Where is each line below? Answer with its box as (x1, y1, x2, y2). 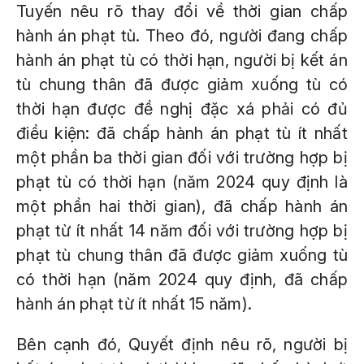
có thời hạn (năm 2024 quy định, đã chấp (16, 270, 348, 289)
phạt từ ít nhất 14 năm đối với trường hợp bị (16, 221, 348, 240)
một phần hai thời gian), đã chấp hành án (16, 197, 348, 216)
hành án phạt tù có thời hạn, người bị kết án (16, 50, 348, 70)
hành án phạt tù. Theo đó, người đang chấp (16, 26, 348, 45)
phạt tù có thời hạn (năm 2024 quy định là (16, 172, 348, 192)
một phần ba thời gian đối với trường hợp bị (16, 148, 348, 167)
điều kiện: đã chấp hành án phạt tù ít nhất (16, 123, 348, 143)
